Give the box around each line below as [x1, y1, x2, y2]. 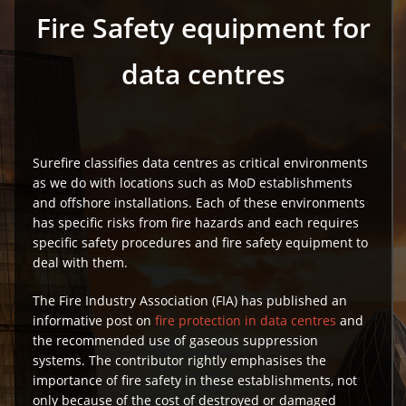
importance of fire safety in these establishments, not [33, 372, 358, 390]
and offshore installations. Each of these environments [33, 194, 366, 212]
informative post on [33, 312, 156, 330]
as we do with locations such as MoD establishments [33, 174, 353, 192]
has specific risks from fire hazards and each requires [33, 214, 360, 232]
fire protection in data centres [155, 312, 337, 330]
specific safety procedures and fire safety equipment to [33, 234, 369, 252]
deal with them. [33, 254, 129, 272]
